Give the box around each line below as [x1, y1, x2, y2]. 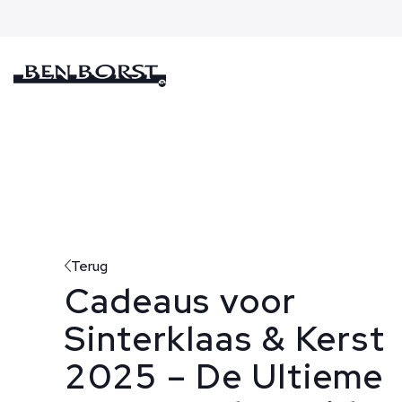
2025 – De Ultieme [65, 353, 385, 399]
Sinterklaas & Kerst [65, 315, 387, 362]
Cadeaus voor [65, 277, 297, 324]
